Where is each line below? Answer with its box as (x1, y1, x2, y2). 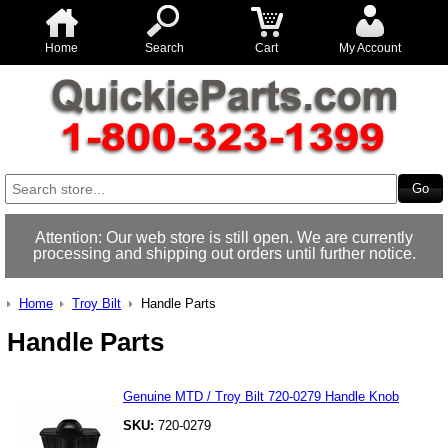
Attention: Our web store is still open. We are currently (35, 229, 413, 246)
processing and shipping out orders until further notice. (32, 245, 416, 262)
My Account (338, 41, 401, 55)
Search (144, 41, 184, 55)
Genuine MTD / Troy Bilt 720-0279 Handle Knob (123, 388, 399, 404)
